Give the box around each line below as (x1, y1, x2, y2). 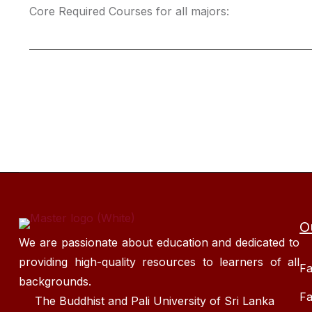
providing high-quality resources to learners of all (19, 255, 300, 269)
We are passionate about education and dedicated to (19, 235, 300, 249)
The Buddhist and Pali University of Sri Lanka (34, 294, 274, 308)
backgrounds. (19, 274, 91, 288)
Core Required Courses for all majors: (29, 4, 229, 18)
